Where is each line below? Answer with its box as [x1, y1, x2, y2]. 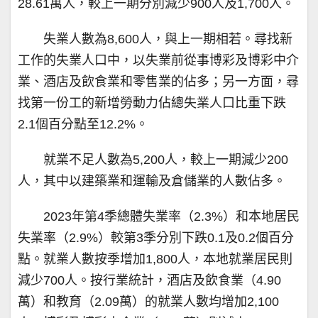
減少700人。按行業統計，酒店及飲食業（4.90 [18, 273, 281, 287]
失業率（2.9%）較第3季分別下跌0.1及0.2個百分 [18, 230, 294, 245]
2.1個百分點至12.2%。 [18, 116, 148, 131]
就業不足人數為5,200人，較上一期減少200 [43, 152, 288, 167]
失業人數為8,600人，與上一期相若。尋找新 [43, 31, 292, 46]
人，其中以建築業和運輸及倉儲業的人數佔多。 [18, 173, 286, 188]
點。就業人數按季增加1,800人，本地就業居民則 [18, 251, 292, 266]
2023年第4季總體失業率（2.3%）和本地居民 [43, 209, 300, 224]
